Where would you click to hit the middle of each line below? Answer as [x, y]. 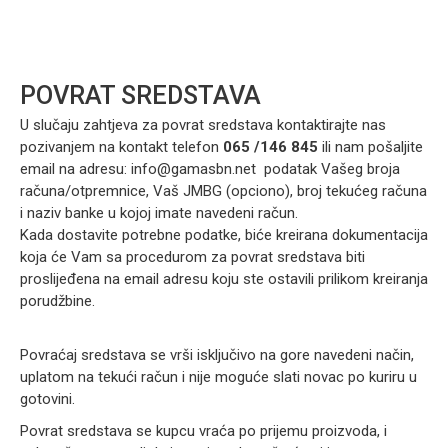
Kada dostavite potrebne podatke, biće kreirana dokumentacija [224, 235]
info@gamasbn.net [193, 169]
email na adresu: [75, 169]
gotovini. [47, 399]
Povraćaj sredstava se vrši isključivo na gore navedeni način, [217, 355]
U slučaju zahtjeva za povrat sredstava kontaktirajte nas [203, 125]
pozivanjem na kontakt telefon [121, 147]
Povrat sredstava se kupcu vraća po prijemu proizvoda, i [203, 431]
